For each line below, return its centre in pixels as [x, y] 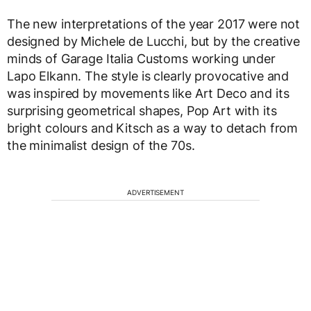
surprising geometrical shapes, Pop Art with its [142, 111]
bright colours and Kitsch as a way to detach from [153, 128]
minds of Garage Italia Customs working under [141, 59]
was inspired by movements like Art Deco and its [148, 93]
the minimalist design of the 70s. [101, 145]
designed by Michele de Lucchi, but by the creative [153, 41]
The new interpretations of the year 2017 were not [154, 24]
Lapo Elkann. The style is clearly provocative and [148, 76]
